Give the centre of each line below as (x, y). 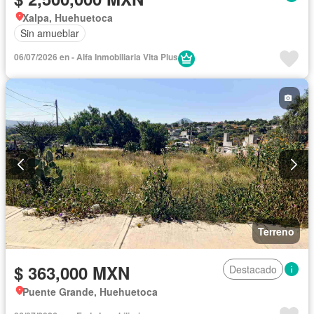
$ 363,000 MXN (72, 272)
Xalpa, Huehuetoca (68, 17)
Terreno (276, 231)
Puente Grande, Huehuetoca (90, 291)
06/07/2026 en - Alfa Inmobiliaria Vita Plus (96, 56)
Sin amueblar (50, 33)
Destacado (253, 269)
